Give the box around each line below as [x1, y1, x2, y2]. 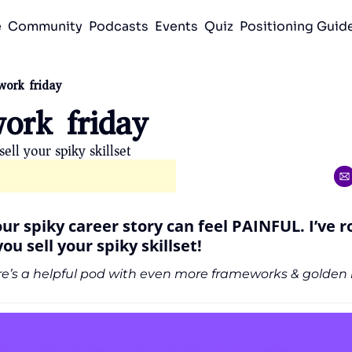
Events [155, 18, 199, 35]
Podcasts [89, 18, 149, 35]
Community [8, 18, 83, 35]
